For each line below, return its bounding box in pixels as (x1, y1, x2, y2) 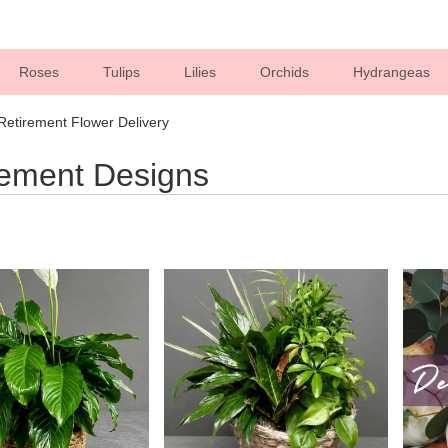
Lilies (183, 63, 216, 80)
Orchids (259, 63, 309, 80)
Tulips (102, 63, 140, 80)
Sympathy (18, 109, 82, 126)
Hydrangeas (352, 63, 430, 80)
